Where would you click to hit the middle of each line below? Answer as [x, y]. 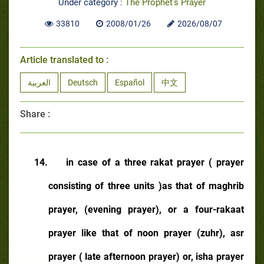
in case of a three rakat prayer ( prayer [155, 162]
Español [130, 82]
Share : [35, 114]
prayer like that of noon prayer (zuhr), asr [146, 233]
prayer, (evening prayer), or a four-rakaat [146, 209]
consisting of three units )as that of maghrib [146, 186]
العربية [39, 82]
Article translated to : [64, 60]
